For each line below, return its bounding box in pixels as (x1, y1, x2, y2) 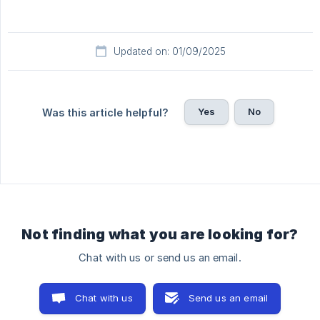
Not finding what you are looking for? (21, 226, 299, 244)
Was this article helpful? (41, 106, 169, 119)
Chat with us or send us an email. (79, 251, 241, 265)
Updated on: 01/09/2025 (113, 46, 226, 58)
